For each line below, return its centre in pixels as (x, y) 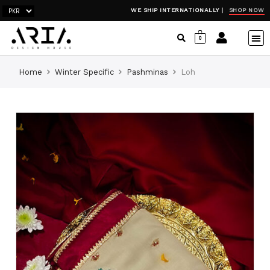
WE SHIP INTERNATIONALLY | (177, 10)
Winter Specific (85, 72)
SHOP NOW (246, 10)
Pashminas (148, 72)
